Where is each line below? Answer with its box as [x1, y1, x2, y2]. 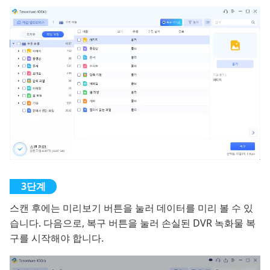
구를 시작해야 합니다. [10, 231, 104, 245]
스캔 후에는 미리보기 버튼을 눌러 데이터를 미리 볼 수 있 [10, 201, 253, 215]
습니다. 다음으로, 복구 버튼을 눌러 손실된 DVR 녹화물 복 [10, 216, 256, 230]
